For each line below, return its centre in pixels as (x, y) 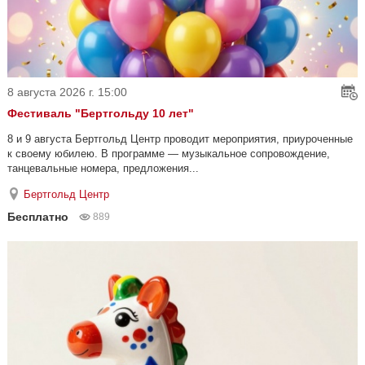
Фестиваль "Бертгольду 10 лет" (101, 114)
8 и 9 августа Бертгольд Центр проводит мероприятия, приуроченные (180, 139)
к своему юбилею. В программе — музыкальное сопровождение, (169, 154)
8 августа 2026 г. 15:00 (67, 92)
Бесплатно (38, 217)
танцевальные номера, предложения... (103, 169)
